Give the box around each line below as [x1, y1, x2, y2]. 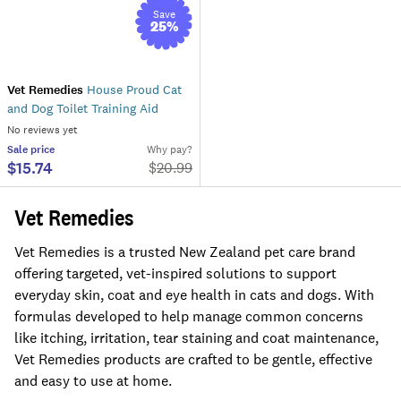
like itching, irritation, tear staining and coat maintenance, [14, 328, 379, 347]
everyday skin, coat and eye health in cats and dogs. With [14, 286, 374, 304]
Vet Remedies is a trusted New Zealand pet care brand [14, 243, 355, 261]
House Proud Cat [83, 81, 182, 98]
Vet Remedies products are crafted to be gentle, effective [14, 350, 372, 369]
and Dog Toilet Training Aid [7, 100, 158, 116]
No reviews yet [7, 123, 78, 137]
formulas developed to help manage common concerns [14, 307, 363, 326]
